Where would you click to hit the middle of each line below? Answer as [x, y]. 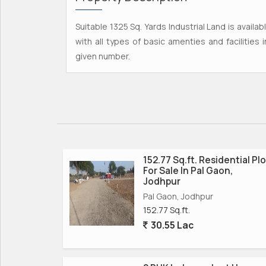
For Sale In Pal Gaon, [188, 171]
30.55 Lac [171, 225]
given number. [103, 56]
